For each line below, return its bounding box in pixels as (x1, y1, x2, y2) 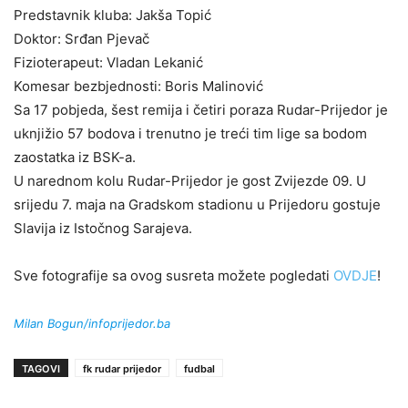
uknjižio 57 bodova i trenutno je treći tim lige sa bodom (14, 124, 367, 142)
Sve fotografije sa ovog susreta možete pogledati (14, 266, 333, 284)
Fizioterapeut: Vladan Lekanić (14, 53, 203, 71)
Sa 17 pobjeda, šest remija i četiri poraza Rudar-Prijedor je (14, 100, 388, 118)
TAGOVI (22, 362, 60, 375)
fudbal (184, 362, 215, 375)
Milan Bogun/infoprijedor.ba (14, 315, 170, 331)
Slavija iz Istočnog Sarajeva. (14, 219, 192, 237)
